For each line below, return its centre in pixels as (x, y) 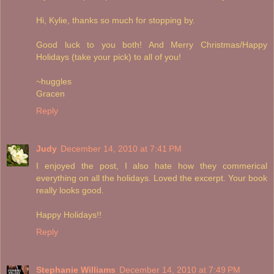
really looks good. (70, 191)
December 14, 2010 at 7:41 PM (121, 149)
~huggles (54, 82)
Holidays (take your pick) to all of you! (109, 57)
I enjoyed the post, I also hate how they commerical (152, 166)
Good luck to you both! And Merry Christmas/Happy (152, 45)
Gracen (50, 94)
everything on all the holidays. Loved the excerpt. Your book (152, 178)
